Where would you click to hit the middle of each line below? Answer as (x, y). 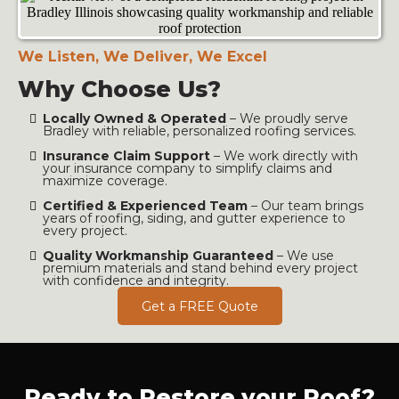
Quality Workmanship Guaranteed (158, 256)
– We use (304, 256)
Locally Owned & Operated (136, 118)
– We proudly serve (289, 118)
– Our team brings (305, 206)
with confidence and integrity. (136, 281)
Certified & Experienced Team (145, 206)
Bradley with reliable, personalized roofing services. (199, 131)
